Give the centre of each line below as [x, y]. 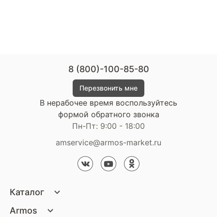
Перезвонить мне [108, 88]
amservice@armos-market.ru [108, 142]
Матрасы [25, 202]
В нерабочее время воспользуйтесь [108, 103]
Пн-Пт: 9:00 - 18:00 [108, 126]
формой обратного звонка [108, 114]
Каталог [28, 192]
